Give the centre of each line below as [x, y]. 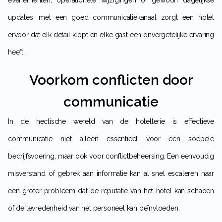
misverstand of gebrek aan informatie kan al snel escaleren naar [111, 174]
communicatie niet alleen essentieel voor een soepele [111, 139]
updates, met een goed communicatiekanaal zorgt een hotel [111, 18]
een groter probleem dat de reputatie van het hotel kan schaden [111, 191]
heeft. [16, 52]
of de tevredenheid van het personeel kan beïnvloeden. [94, 208]
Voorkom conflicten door [111, 80]
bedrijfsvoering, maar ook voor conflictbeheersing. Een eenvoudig [111, 156]
